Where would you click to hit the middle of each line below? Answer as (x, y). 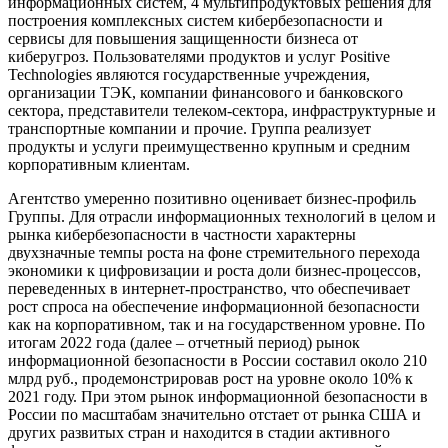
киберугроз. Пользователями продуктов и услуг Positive (199, 57)
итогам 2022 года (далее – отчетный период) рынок (184, 343)
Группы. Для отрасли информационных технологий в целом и (222, 217)
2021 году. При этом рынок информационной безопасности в (218, 397)
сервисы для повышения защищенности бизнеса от (183, 39)
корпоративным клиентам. (99, 165)
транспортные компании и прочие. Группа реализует (189, 129)
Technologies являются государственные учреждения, (189, 75)
